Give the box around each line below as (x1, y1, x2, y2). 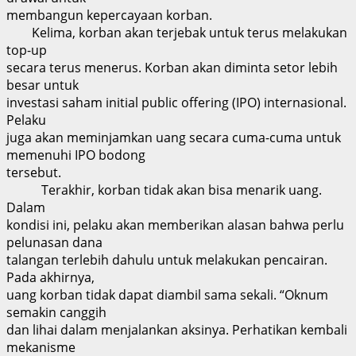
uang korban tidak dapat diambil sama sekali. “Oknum (6, 285, 328, 304)
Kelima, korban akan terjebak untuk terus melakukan (6, 23, 347, 41)
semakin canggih (6, 303, 106, 321)
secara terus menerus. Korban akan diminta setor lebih (6, 58, 338, 76)
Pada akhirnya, (6, 268, 95, 286)
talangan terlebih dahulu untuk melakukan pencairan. (6, 250, 327, 269)
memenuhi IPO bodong (6, 145, 145, 164)
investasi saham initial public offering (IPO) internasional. (6, 93, 346, 111)
